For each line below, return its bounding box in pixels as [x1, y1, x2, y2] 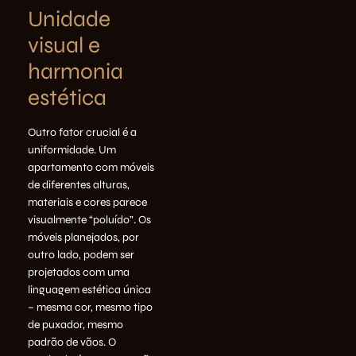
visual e [28, 32, 100, 60]
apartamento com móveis [28, 161, 154, 175]
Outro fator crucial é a [28, 126, 137, 140]
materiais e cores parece [28, 195, 147, 210]
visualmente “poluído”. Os [28, 213, 151, 227]
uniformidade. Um [28, 143, 116, 157]
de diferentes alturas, [28, 178, 130, 192]
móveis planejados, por [28, 230, 139, 245]
